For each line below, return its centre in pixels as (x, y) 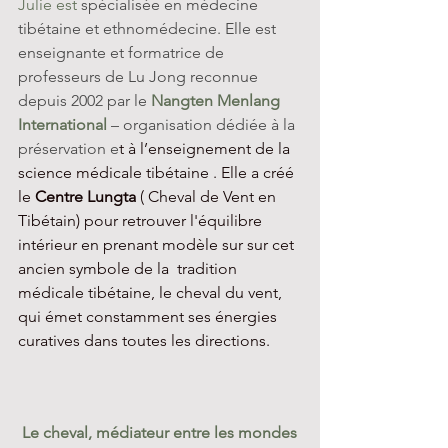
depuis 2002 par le (84, 100)
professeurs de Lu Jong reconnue (140, 76)
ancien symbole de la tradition (129, 268)
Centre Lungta (85, 196)
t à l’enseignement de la (206, 148)
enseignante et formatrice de (123, 52)
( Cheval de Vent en (208, 196)
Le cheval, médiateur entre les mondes (161, 433)
